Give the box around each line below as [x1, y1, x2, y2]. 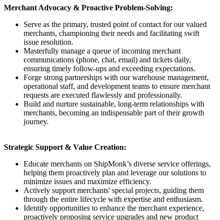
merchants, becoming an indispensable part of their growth [24, 108, 204, 117]
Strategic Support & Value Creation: [4, 142, 126, 151]
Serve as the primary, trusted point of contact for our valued [24, 20, 207, 28]
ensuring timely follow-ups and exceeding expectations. [24, 64, 195, 73]
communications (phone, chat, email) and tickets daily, [24, 55, 191, 64]
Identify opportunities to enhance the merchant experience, [24, 203, 204, 212]
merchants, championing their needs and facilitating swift [24, 28, 199, 37]
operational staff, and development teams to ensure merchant [24, 82, 210, 90]
